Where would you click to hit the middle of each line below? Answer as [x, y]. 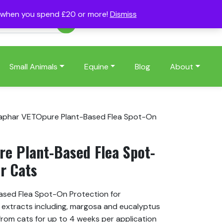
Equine [96, 66]
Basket [181, 23]
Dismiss [123, 14]
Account [112, 23]
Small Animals [33, 66]
